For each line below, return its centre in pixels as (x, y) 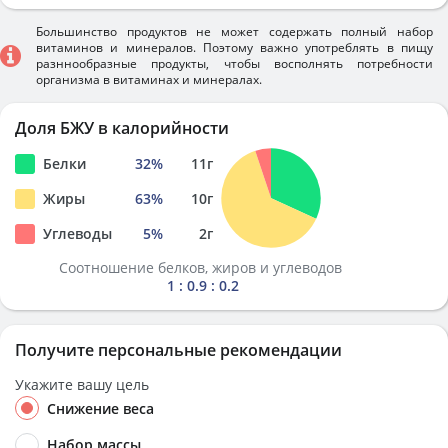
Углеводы (77, 233)
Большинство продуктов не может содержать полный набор (234, 31)
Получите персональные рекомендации (178, 350)
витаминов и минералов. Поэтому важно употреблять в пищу (234, 47)
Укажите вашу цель (82, 384)
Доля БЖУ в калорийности (122, 128)
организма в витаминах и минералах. (149, 79)
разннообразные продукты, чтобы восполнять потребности (234, 63)
